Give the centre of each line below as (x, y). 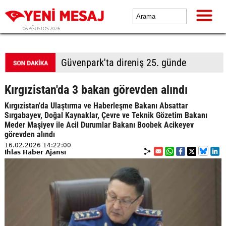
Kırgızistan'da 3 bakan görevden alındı (96, 90)
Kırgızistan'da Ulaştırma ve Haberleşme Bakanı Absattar (96, 106)
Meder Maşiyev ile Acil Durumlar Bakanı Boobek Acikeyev (99, 125)
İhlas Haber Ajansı (35, 152)
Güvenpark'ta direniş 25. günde (123, 63)
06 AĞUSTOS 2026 (41, 29)
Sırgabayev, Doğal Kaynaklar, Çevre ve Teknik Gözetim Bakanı (106, 115)
